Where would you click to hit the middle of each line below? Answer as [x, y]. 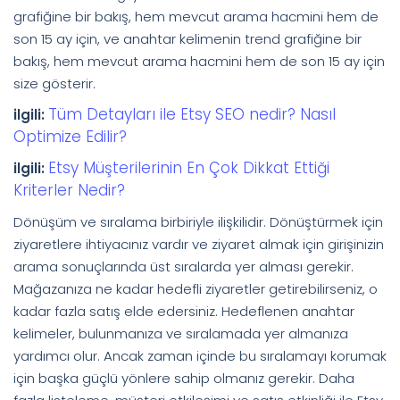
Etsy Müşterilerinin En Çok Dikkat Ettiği [189, 167]
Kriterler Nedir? [69, 190]
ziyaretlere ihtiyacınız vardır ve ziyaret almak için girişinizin [199, 244]
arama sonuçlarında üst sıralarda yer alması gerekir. [183, 266]
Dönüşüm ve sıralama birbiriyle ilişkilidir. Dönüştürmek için [198, 221]
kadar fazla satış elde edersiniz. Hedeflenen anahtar [184, 311]
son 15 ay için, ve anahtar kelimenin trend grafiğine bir [187, 38]
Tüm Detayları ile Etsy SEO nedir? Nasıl [192, 114]
